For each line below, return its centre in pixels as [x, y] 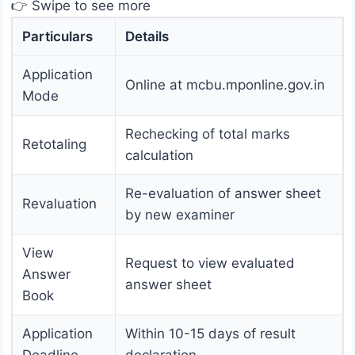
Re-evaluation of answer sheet [223, 194]
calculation [159, 156]
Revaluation [59, 204]
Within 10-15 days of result [210, 334]
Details [147, 37]
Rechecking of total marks [208, 134]
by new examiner [180, 215]
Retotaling [54, 145]
